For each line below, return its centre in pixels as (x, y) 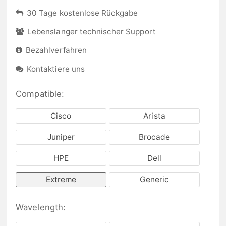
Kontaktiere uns (56, 69)
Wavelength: (41, 207)
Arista (154, 116)
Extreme (61, 179)
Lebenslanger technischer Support (92, 32)
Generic (154, 179)
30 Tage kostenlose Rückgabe (82, 13)
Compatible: (40, 94)
